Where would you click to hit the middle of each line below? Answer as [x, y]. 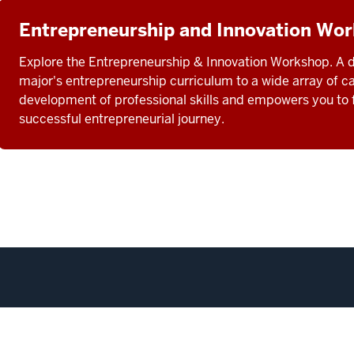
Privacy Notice [289, 345]
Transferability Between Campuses [148, 345]
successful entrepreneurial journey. [122, 119]
